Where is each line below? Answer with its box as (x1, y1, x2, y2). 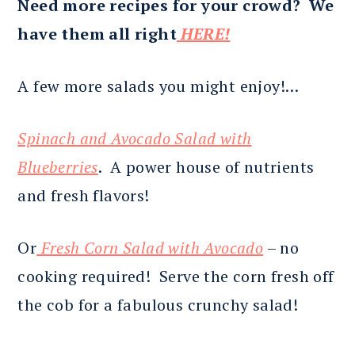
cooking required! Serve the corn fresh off (17, 265, 334, 287)
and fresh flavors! (17, 184, 150, 206)
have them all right (17, 22, 177, 44)
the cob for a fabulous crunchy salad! (17, 293, 299, 315)
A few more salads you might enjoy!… (17, 74, 300, 97)
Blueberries (17, 155, 98, 177)
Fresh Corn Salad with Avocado (36, 236, 264, 258)
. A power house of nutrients (97, 155, 315, 177)
